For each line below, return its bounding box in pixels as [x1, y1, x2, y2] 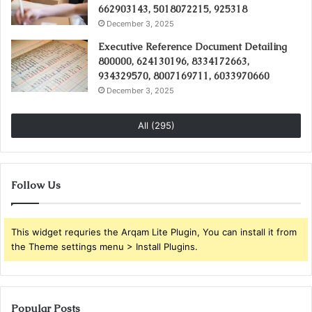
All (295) [137, 119, 175, 131]
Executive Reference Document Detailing [98, 40, 287, 53]
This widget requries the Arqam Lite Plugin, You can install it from [11, 226, 297, 237]
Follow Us [11, 178, 61, 192]
